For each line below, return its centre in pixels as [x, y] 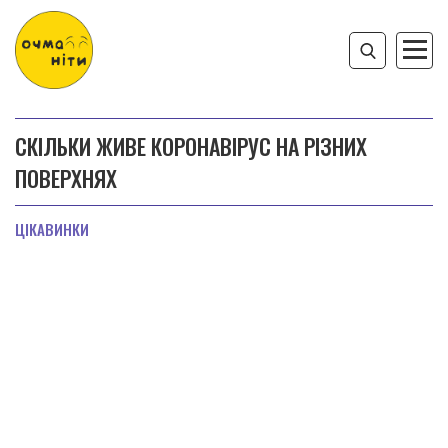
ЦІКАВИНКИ [52, 229]
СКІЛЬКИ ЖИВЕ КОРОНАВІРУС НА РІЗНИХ [191, 146]
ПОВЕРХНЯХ [66, 178]
